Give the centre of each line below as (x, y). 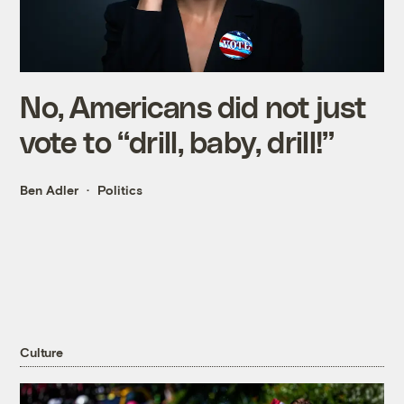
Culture (41, 353)
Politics (120, 189)
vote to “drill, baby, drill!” (177, 141)
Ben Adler (50, 189)
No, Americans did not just (193, 106)
